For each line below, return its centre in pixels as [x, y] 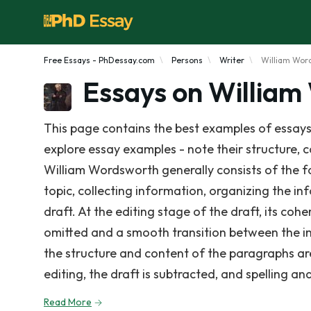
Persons [187, 60]
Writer [232, 60]
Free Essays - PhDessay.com [99, 60]
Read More [68, 302]
